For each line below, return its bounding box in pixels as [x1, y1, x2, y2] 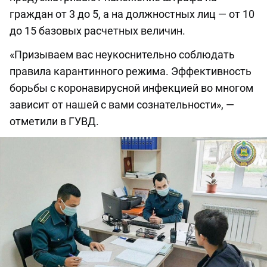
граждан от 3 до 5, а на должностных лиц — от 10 [10, 8, 254, 21]
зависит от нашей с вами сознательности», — [10, 98, 234, 111]
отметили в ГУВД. [10, 115, 99, 128]
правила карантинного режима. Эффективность [10, 65, 252, 78]
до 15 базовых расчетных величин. [10, 24, 185, 38]
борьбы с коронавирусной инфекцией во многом [10, 82, 253, 95]
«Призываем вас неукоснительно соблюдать [10, 48, 235, 61]
